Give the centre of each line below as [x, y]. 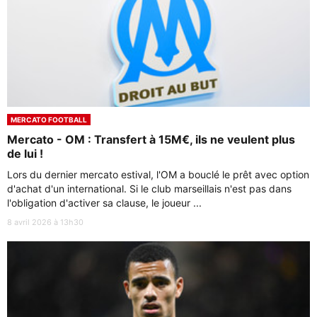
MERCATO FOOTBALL [49, 120]
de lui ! [25, 154]
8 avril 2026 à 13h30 [45, 222]
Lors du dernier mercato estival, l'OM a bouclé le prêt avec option [158, 174]
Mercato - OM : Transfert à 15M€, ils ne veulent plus [151, 139]
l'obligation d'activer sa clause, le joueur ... [104, 203]
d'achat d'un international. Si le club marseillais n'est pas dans [149, 189]
